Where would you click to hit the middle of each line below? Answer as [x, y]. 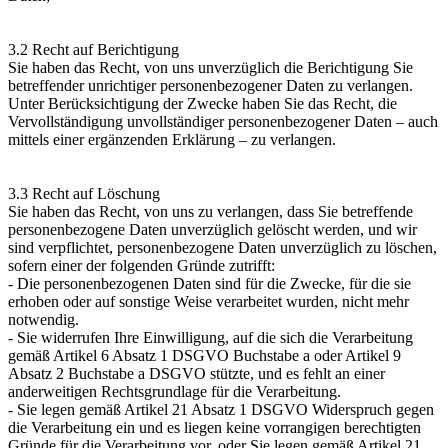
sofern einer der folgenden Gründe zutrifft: [141, 265]
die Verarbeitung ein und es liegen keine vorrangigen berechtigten [214, 427]
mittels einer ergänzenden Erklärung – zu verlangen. [172, 139]
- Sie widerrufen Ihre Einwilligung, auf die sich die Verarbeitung [210, 337]
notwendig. [43, 319]
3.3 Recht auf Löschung [84, 193]
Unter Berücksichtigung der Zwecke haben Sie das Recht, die [202, 103]
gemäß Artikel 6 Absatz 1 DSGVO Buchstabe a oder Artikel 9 [204, 355]
